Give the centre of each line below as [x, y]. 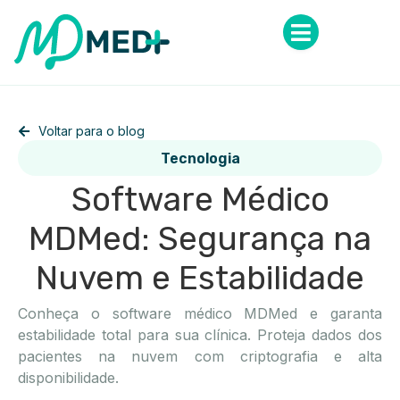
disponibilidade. [68, 378]
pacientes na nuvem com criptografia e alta [200, 356]
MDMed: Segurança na [200, 239]
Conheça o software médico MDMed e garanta [200, 313]
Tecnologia [200, 158]
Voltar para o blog [91, 131]
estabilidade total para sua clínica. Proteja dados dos [200, 335]
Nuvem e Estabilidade [200, 278]
